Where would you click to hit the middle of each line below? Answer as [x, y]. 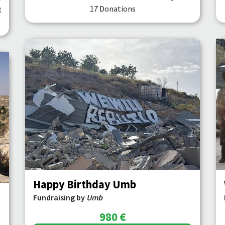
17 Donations [113, 9]
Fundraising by [60, 197]
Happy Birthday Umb [85, 184]
